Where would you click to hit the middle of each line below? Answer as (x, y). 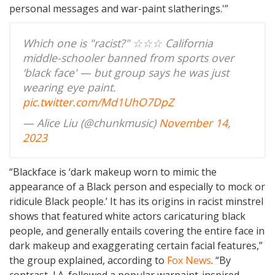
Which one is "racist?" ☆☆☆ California (118, 43)
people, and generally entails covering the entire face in (137, 230)
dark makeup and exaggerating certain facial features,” (136, 245)
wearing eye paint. (69, 87)
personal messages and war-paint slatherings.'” (119, 8)
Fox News (189, 260)
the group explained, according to (88, 260)
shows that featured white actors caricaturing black (127, 216)
